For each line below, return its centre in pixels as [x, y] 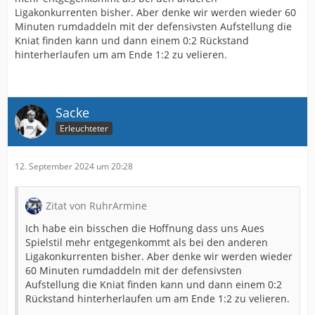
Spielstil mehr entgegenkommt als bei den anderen [147, 242]
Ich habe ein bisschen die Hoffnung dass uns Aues [145, 228]
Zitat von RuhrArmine [96, 205]
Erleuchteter [84, 129]
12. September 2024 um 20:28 [74, 166]
